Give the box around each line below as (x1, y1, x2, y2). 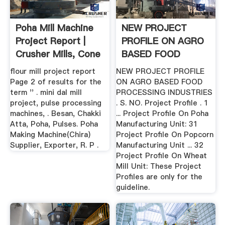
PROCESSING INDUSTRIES (116, 87, 213, 98)
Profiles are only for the (116, 172, 203, 182)
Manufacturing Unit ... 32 (116, 140, 204, 151)
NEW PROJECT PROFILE (116, 66, 205, 77)
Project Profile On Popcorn (116, 130, 214, 140)
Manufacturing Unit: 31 (116, 119, 198, 130)
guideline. (116, 182, 150, 193)
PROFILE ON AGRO (122, 34, 204, 47)
